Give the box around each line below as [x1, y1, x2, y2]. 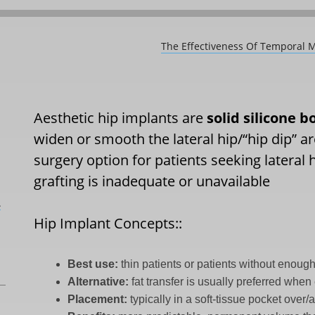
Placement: [67, 293, 128, 305]
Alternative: [67, 276, 129, 288]
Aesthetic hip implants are [34, 108, 207, 127]
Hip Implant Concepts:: [34, 214, 183, 233]
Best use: [67, 258, 119, 270]
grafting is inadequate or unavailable [34, 172, 271, 191]
